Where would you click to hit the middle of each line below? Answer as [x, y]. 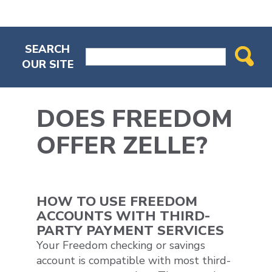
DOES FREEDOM [134, 119]
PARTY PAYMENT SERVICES [130, 231]
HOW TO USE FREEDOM [117, 202]
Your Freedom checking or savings [121, 246]
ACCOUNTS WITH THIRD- [123, 216]
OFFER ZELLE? [122, 145]
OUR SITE [47, 64]
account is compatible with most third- [134, 261]
